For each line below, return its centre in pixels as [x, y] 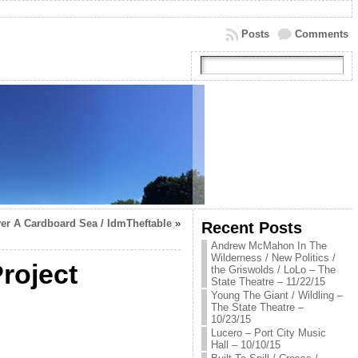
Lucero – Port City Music [268, 333]
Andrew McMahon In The [268, 246]
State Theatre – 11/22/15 [268, 282]
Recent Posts [251, 227]
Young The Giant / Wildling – [276, 295]
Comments [321, 34]
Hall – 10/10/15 [245, 345]
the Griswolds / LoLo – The [273, 270]
